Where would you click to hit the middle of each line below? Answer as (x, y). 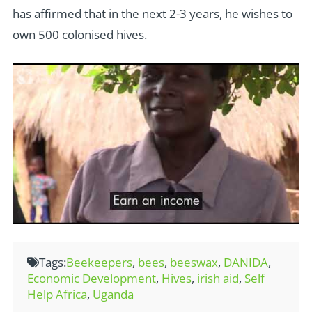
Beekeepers (100, 262)
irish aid (218, 278)
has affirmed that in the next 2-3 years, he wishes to (152, 14)
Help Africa (57, 294)
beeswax (194, 262)
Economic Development (92, 278)
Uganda (114, 294)
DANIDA (246, 262)
